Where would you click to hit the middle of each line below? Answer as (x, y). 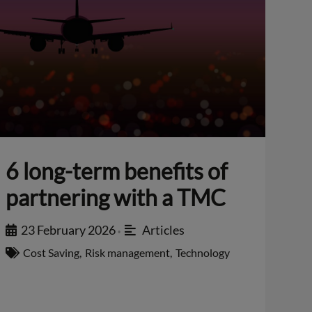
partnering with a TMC (115, 198)
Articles (163, 230)
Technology (202, 253)
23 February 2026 (68, 230)
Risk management (127, 253)
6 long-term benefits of (116, 171)
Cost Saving (51, 253)
